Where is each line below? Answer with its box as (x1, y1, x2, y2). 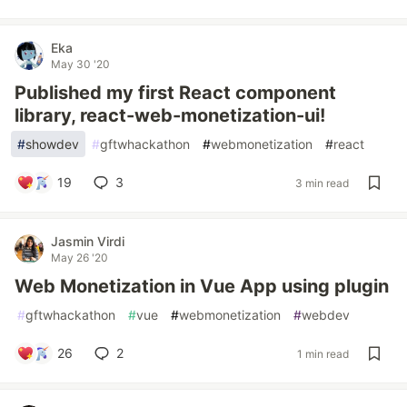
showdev (25, 136, 79, 152)
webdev (302, 307, 350, 323)
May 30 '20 (51, 57, 110, 71)
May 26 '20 (51, 251, 108, 264)
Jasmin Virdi (51, 233, 124, 249)
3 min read (295, 175, 349, 190)
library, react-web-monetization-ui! (15, 104, 325, 126)
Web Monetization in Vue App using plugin (15, 275, 389, 297)
